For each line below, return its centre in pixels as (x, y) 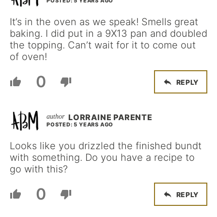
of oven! (28, 57)
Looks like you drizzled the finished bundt (106, 146)
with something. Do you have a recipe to (102, 158)
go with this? (39, 169)
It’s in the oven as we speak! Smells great (104, 22)
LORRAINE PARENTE (110, 117)
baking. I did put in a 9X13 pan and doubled (108, 34)
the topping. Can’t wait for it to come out (103, 45)
